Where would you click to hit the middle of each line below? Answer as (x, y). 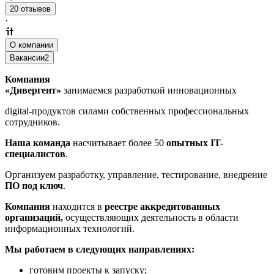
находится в (77, 206)
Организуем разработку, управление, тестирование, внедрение (136, 174)
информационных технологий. (70, 228)
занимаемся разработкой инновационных (149, 90)
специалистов (35, 154)
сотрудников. (32, 122)
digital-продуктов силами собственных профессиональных (127, 111)
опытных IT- (195, 143)
